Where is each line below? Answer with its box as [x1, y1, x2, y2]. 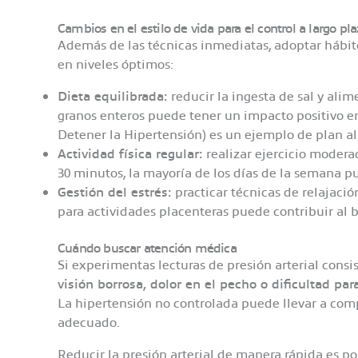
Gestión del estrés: [58, 183, 172, 201]
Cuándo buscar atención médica [58, 239, 237, 257]
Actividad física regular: [58, 145, 203, 162]
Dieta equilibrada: [58, 87, 168, 105]
